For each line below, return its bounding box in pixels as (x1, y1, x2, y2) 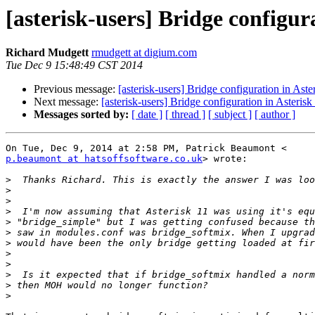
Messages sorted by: (34, 108, 129, 121)
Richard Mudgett (6, 46, 89, 59)
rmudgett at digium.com (91, 46, 197, 59)
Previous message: (34, 83, 118, 96)
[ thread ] (165, 108, 205, 121)
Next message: (34, 96, 101, 108)
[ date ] (131, 108, 162, 121)
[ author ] (255, 108, 295, 121)
